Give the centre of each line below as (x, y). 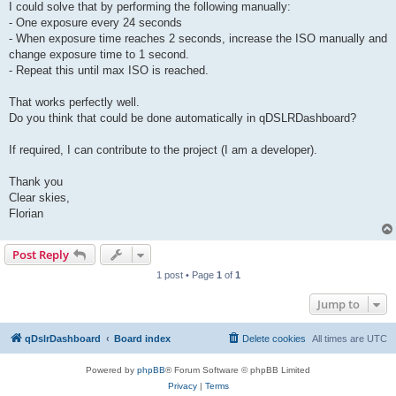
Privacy (182, 386)
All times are (339, 339)
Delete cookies (274, 339)
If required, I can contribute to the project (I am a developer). (163, 150)
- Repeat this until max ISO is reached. (109, 71)
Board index (142, 339)
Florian (26, 214)
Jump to (339, 305)
